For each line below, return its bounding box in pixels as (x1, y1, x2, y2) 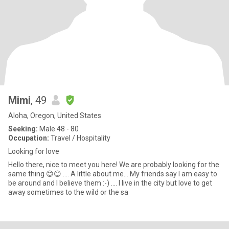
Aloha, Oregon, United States (8, 111, 101, 120)
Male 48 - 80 (38, 125, 79, 133)
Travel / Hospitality (49, 134, 110, 142)
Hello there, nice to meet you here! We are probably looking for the (8, 161, 219, 169)
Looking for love (8, 147, 59, 155)
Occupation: (8, 134, 49, 142)
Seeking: (8, 125, 38, 133)
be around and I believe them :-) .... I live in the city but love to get (8, 179, 212, 187)
